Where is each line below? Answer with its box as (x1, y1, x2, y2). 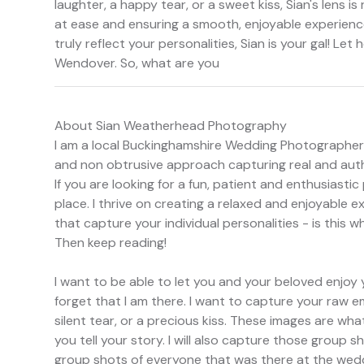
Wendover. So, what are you (54, 54, 219, 72)
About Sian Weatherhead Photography (54, 117, 287, 135)
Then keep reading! (54, 234, 167, 252)
